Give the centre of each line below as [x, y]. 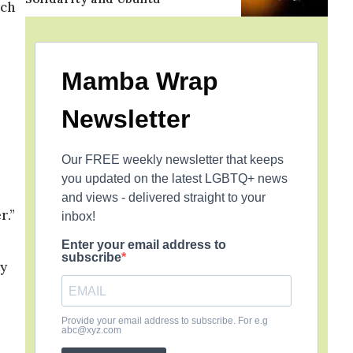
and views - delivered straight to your [163, 197]
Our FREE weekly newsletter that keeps [173, 160]
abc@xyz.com [91, 330]
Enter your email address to [144, 245]
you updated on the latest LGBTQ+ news [175, 178]
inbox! [78, 216]
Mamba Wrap [140, 81]
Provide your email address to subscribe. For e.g [165, 321]
